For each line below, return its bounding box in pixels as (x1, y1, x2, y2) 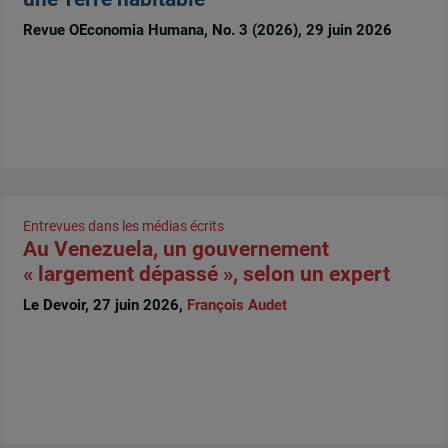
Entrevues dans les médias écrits (22, 217, 224, 234)
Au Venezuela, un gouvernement (22, 236, 329, 261)
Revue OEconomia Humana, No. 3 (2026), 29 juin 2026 (22, 21, 392, 40)
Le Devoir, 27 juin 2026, (22, 296, 187, 315)
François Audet (186, 296, 287, 315)
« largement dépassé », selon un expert (22, 261, 390, 286)
